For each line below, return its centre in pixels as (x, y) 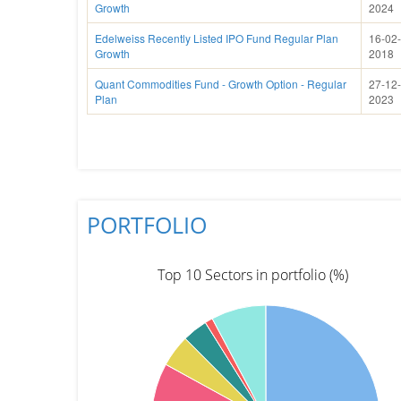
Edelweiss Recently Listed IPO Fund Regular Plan (217, 38)
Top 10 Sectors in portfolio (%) (252, 275)
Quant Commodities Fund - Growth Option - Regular (221, 84)
